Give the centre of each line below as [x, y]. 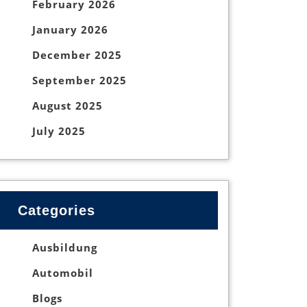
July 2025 [59, 131]
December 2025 [77, 54]
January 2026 [70, 29]
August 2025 [67, 105]
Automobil [63, 273]
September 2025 [79, 80]
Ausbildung [65, 248]
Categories [57, 211]
